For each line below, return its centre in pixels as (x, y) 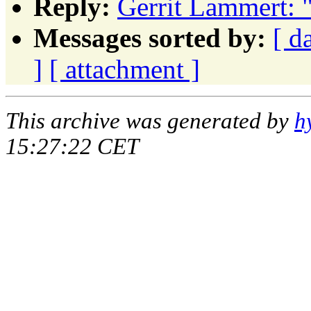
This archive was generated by (150, 120)
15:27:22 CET (72, 146)
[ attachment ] (125, 69)
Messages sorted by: (150, 37)
